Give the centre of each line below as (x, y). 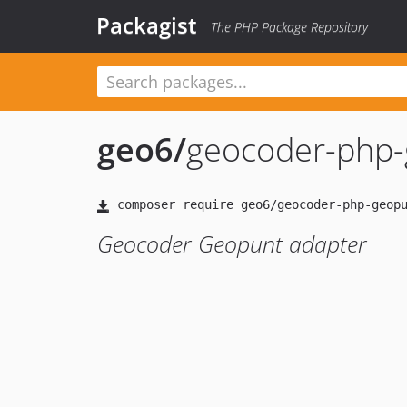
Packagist (147, 25)
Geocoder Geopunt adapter (232, 243)
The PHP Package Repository (289, 27)
